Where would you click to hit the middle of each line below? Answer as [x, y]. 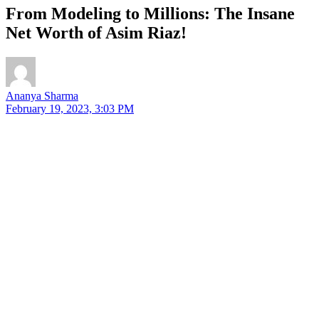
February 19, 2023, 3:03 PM [70, 108]
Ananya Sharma [42, 95]
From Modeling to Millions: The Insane [150, 13]
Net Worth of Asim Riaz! [96, 32]
